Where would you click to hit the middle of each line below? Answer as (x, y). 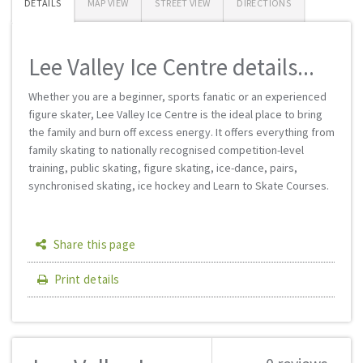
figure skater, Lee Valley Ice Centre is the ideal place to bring (175, 114)
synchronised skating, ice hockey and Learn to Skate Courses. (179, 186)
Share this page (93, 244)
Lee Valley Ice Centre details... (171, 67)
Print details (87, 279)
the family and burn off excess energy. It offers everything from (181, 132)
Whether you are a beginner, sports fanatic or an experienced (177, 96)
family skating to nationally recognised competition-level (166, 150)
